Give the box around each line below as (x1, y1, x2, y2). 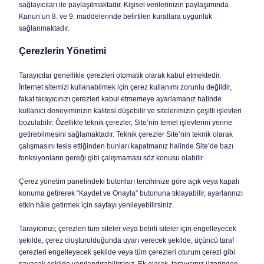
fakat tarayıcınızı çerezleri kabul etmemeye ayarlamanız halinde (19, 95, 222, 103)
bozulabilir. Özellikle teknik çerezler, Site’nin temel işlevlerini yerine (19, 118, 232, 127)
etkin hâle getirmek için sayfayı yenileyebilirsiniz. (19, 201, 174, 209)
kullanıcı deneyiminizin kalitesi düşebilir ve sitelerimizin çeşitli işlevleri (19, 107, 242, 115)
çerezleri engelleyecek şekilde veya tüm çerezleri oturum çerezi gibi (19, 248, 235, 256)
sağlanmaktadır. (19, 24, 70, 32)
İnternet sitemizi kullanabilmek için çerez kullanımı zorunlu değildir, (19, 83, 232, 91)
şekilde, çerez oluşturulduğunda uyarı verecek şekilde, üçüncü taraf (19, 236, 234, 245)
